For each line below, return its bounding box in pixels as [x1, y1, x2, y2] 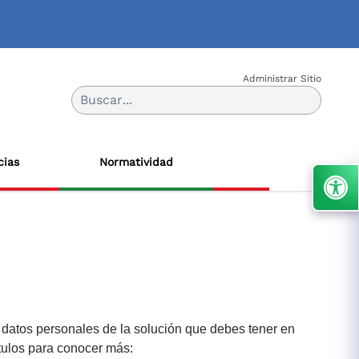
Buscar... [79, 91, 132, 107]
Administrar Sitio [243, 72, 321, 84]
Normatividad [99, 155, 173, 169]
